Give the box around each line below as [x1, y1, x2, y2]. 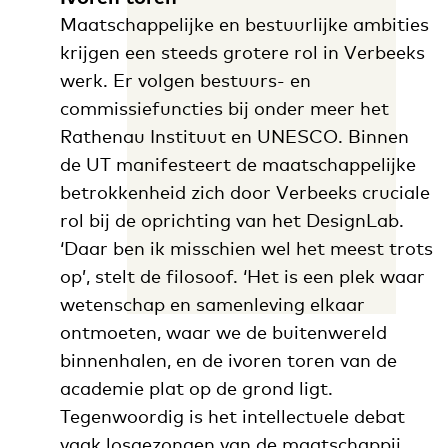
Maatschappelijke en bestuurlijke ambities [59, 13, 429, 36]
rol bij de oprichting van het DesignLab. [59, 209, 404, 232]
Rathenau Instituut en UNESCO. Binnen [59, 125, 409, 148]
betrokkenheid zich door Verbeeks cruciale [59, 181, 430, 204]
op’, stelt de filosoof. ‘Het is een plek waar [59, 265, 425, 288]
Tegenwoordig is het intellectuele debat [59, 405, 405, 428]
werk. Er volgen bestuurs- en [59, 69, 311, 92]
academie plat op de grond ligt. [59, 377, 333, 400]
